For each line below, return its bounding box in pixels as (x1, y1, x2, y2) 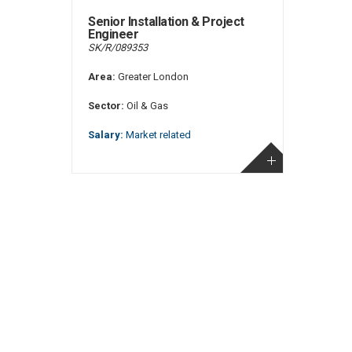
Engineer (88, 27, 138, 42)
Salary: (88, 129, 123, 141)
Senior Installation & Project (88, 14, 244, 29)
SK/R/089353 (88, 42, 148, 53)
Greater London (115, 71, 189, 82)
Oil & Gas (124, 100, 168, 112)
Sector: (88, 100, 124, 112)
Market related (123, 129, 191, 141)
